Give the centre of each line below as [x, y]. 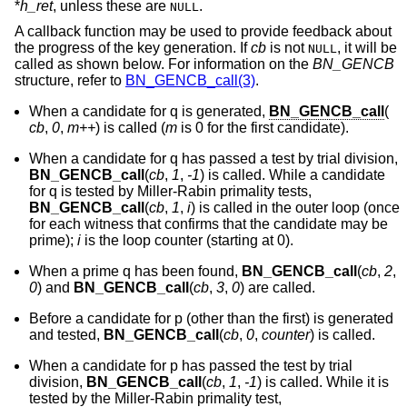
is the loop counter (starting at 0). [187, 240]
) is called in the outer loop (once [295, 207]
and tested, [66, 334]
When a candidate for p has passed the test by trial [191, 365]
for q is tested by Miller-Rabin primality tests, [170, 191]
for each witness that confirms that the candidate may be [208, 223]
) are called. [278, 287]
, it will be [367, 47]
